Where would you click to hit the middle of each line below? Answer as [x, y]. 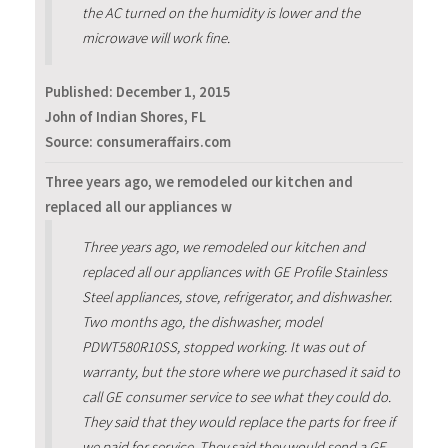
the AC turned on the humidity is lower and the [220, 12]
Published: [80, 91]
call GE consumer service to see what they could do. [236, 397]
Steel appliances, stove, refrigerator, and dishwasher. [236, 297]
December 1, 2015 [173, 91]
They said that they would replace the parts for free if [238, 422]
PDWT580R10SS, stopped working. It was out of [222, 347]
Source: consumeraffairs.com [138, 141]
